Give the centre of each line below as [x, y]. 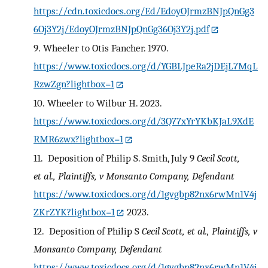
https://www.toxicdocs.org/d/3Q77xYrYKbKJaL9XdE [144, 121]
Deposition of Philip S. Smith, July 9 [121, 158]
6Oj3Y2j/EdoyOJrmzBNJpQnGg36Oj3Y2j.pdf [121, 28]
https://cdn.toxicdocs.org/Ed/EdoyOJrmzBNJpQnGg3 [144, 10]
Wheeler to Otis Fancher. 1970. [105, 48]
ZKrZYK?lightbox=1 [74, 211]
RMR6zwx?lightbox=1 [78, 138]
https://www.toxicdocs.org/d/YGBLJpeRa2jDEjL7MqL [146, 66]
